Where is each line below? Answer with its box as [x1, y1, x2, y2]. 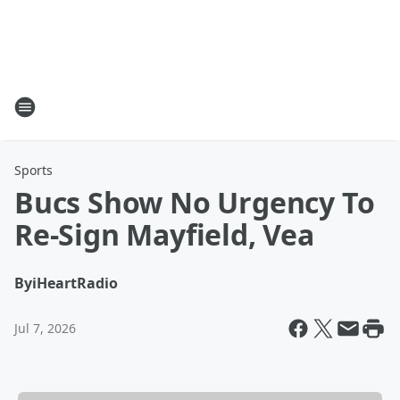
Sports [14, 162, 53, 179]
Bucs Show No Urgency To [14, 183, 375, 221]
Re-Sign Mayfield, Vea [14, 215, 314, 254]
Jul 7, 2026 [14, 320, 76, 337]
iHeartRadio [32, 273, 118, 293]
